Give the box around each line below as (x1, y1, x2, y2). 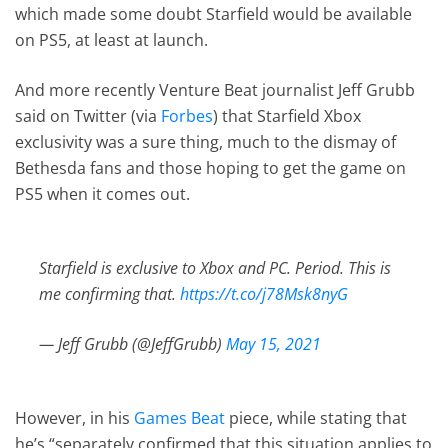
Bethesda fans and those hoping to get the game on (15, 156, 407, 179)
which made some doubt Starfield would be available (15, 2, 413, 25)
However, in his (15, 406, 135, 429)
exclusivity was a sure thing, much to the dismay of (15, 130, 397, 153)
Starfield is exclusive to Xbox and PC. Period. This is (39, 256, 392, 279)
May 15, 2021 (226, 332, 322, 355)
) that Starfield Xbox (213, 104, 362, 127)
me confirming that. (39, 282, 181, 305)
